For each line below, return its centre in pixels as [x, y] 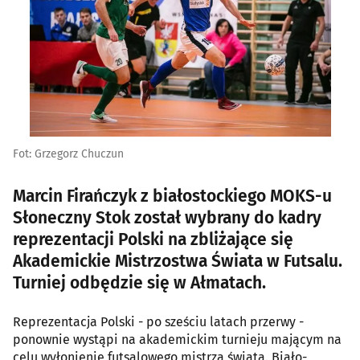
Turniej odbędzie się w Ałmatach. [139, 282]
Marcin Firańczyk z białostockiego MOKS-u [172, 196]
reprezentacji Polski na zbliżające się [153, 239]
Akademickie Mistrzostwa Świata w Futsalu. [178, 261]
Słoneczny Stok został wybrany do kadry [167, 217]
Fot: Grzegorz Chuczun [68, 153]
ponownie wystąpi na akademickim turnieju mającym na [177, 339]
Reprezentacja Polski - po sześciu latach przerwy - [158, 321]
